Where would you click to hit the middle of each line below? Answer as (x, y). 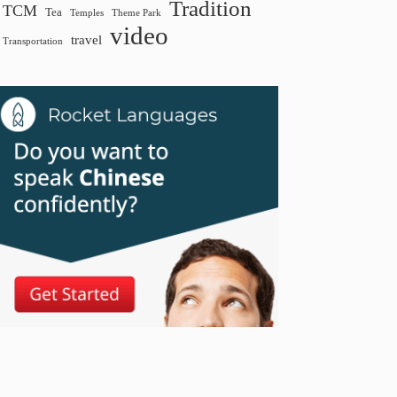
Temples (87, 13)
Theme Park (137, 13)
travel (87, 39)
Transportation (33, 41)
